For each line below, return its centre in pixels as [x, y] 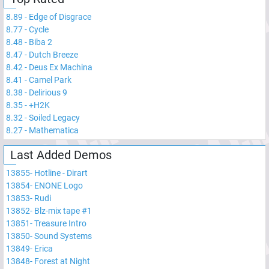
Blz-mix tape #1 [63, 210]
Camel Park [50, 80]
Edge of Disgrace [60, 17]
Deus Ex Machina [61, 67]
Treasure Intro [60, 223]
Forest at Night [62, 261]
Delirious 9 [48, 92]
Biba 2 [41, 42]
